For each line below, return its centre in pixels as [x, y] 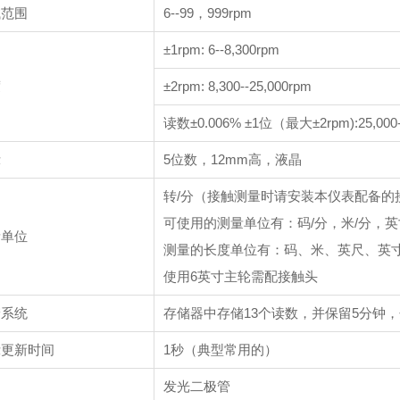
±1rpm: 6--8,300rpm [221, 50]
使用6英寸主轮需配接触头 [240, 276]
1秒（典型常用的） [220, 350]
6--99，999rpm [207, 13]
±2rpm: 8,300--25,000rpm [237, 86]
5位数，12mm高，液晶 [232, 159]
